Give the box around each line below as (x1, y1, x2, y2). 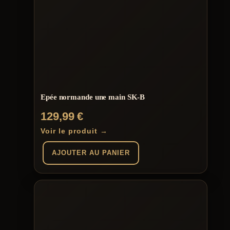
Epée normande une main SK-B (41, 93, 145, 102)
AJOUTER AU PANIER (52, 148, 130, 157)
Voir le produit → (41, 126, 108, 135)
